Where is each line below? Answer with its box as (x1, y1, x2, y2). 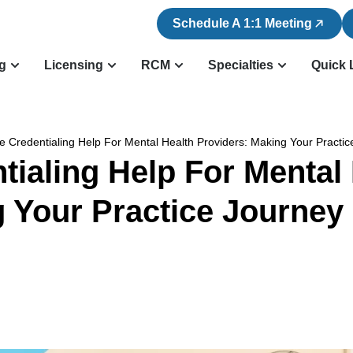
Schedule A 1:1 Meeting (173, 17, 313, 30)
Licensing (43, 58, 103, 72)
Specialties (207, 58, 273, 72)
